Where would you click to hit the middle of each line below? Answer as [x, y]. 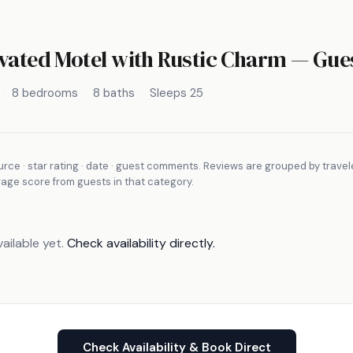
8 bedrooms [45, 93]
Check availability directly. [141, 243]
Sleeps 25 [176, 93]
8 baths [114, 93]
